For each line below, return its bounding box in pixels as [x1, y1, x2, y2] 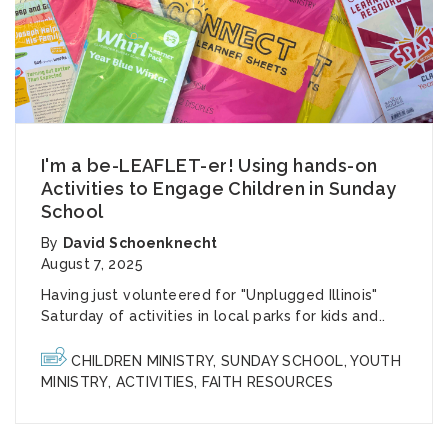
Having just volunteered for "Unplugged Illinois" [41, 286, 378, 303]
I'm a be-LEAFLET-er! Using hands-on [41, 154, 378, 176]
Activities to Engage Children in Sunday [41, 177, 397, 199]
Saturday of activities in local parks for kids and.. [41, 307, 386, 324]
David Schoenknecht [63, 234, 218, 251]
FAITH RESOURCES [201, 373, 333, 390]
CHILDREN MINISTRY [71, 352, 214, 369]
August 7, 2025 [41, 255, 143, 272]
